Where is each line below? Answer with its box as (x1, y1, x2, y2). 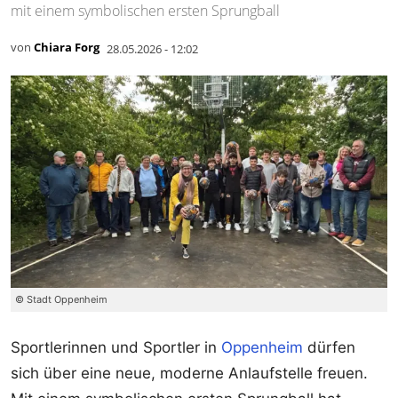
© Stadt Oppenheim (15, 292, 107, 306)
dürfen (303, 338, 355, 356)
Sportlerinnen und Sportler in (11, 338, 221, 356)
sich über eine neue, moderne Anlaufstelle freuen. (11, 363, 368, 382)
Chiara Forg (34, 39, 99, 56)
